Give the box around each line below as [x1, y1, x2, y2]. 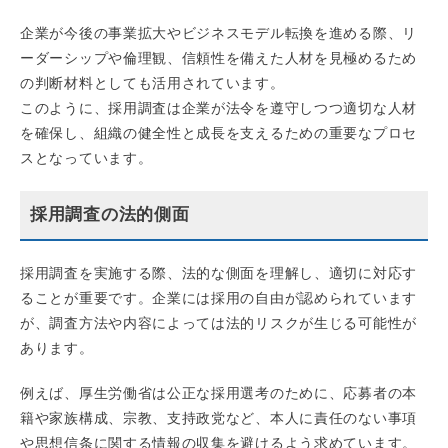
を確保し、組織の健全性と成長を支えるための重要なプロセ [20, 125, 417, 142]
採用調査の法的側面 [30, 205, 190, 225]
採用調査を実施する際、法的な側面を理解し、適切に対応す [20, 265, 417, 282]
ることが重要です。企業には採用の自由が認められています [20, 290, 417, 307]
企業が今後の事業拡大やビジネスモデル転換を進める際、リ [20, 25, 417, 42]
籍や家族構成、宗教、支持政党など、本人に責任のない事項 [20, 410, 417, 427]
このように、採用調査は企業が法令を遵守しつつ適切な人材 [20, 100, 417, 117]
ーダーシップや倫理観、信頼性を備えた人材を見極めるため [20, 50, 417, 67]
